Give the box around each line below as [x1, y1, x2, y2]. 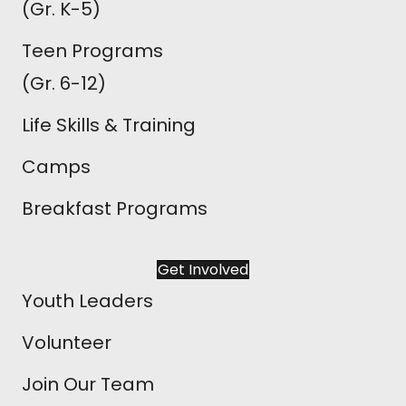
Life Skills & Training [22, 111, 196, 138]
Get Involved [158, 258, 248, 280]
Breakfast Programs [22, 195, 208, 221]
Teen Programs [22, 37, 163, 63]
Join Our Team [22, 371, 154, 397]
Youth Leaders [22, 287, 153, 314]
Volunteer [22, 329, 111, 355]
